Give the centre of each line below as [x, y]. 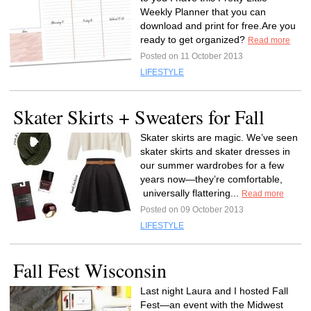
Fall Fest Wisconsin [90, 270]
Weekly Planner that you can [203, 12]
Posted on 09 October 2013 [192, 210]
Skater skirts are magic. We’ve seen [219, 137]
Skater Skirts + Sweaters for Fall [139, 117]
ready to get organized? [194, 40]
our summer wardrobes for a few [212, 165]
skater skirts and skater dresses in [215, 151]
